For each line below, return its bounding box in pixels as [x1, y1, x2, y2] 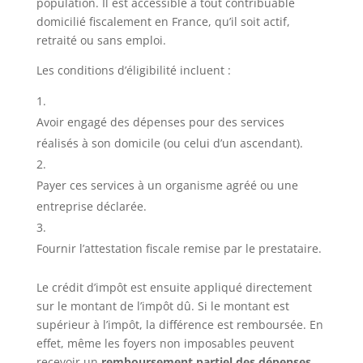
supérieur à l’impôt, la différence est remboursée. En [36, 316, 323, 332]
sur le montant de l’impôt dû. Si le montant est [36, 297, 289, 314]
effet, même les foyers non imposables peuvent [36, 335, 294, 351]
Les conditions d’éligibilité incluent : [36, 62, 231, 78]
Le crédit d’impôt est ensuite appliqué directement [36, 279, 312, 295]
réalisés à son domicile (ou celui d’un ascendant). [36, 135, 303, 151]
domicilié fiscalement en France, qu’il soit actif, [36, 13, 290, 29]
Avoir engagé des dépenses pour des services [36, 113, 284, 130]
